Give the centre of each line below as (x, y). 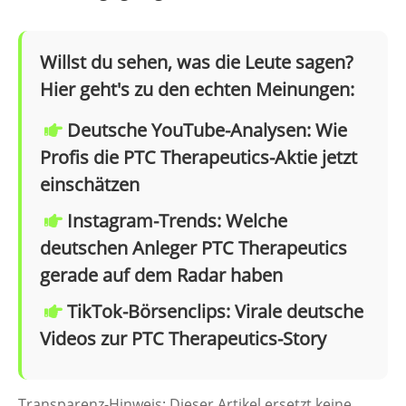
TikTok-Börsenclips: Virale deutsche (215, 312)
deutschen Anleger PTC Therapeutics (193, 248)
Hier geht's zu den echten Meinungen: (197, 90)
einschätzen (90, 185)
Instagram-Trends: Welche (177, 221)
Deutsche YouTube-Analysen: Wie (207, 130)
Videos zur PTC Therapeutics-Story (183, 339)
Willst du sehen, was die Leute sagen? (197, 63)
